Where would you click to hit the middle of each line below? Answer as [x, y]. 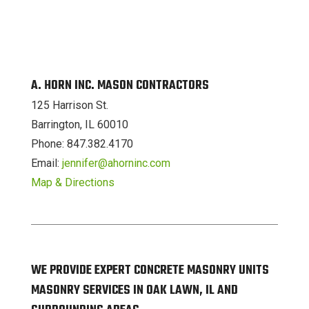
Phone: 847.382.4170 [82, 143]
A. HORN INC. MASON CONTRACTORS [120, 86]
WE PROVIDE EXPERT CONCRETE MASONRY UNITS [150, 270]
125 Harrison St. [69, 105]
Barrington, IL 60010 [79, 124]
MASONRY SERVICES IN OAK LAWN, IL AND [134, 290]
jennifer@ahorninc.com [116, 163]
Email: [46, 163]
